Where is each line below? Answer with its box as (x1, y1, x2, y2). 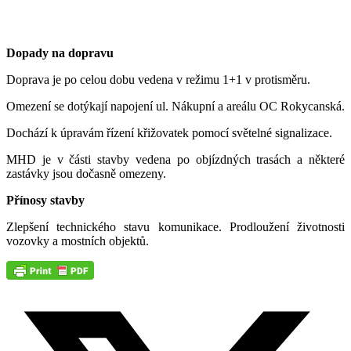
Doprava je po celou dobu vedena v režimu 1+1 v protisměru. (6, 72, 310, 86)
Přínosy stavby (6, 193, 85, 207)
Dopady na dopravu (6, 45, 114, 60)
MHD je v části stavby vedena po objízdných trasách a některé (6, 152, 345, 166)
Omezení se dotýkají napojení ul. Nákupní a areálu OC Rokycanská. (6, 99, 345, 113)
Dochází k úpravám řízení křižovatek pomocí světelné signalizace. (6, 125, 332, 139)
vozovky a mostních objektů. (6, 233, 149, 248)
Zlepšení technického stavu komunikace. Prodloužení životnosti (6, 219, 345, 233)
